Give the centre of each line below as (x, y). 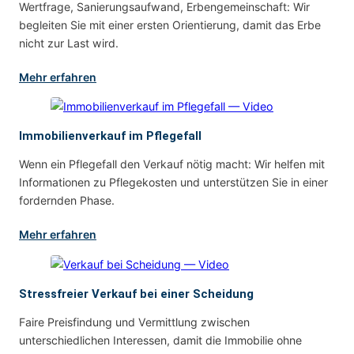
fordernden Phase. (67, 201)
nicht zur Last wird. (69, 43)
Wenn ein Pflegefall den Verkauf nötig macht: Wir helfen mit (172, 164)
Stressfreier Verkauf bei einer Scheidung (136, 294)
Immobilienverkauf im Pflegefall (110, 136)
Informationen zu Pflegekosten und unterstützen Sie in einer (173, 183)
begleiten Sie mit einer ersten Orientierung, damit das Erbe (170, 24)
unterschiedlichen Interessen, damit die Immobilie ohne (160, 340)
